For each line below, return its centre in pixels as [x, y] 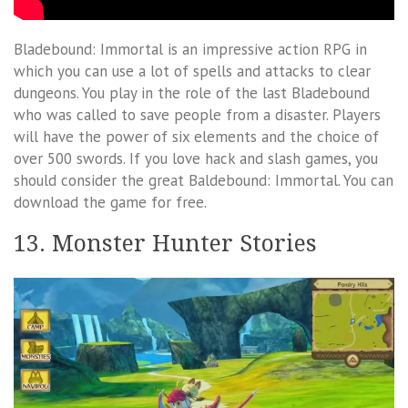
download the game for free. [110, 202]
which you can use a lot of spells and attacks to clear [192, 71]
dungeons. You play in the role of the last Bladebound [192, 92]
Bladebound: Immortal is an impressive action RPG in [190, 49]
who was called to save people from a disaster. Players [197, 114]
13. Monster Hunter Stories [165, 243]
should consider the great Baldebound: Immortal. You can [204, 180]
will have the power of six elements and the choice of [196, 136]
